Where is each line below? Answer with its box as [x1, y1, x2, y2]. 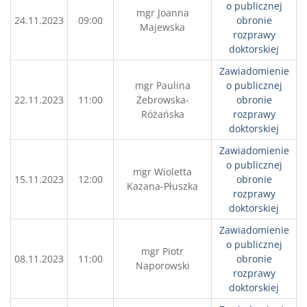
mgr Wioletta [133, 165, 192, 178]
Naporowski [135, 259, 190, 272]
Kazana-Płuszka [127, 180, 198, 193]
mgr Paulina [134, 79, 191, 92]
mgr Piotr [141, 245, 184, 258]
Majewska [140, 21, 185, 34]
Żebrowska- [136, 93, 189, 106]
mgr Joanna [136, 6, 189, 19]
